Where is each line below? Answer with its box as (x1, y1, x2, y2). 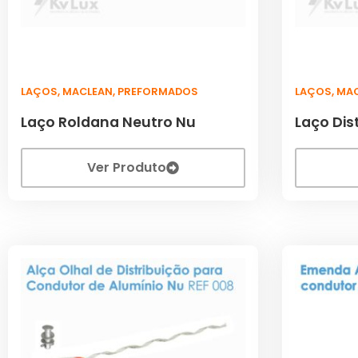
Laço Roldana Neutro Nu (21, 112, 196, 132)
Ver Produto (87, 157, 167, 177)
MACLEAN (62, 84, 113, 98)
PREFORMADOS (117, 84, 198, 98)
